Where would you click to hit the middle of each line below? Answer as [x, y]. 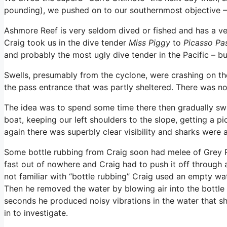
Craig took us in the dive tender [66, 43]
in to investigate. [36, 213]
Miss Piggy [149, 43]
